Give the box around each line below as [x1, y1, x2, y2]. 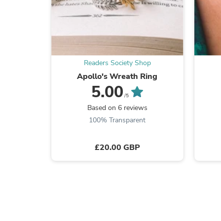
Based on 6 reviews [87, 103, 147, 112]
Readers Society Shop [83, 58, 151, 68]
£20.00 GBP [94, 142, 140, 153]
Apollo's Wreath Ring [77, 71, 158, 82]
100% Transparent [89, 115, 146, 125]
